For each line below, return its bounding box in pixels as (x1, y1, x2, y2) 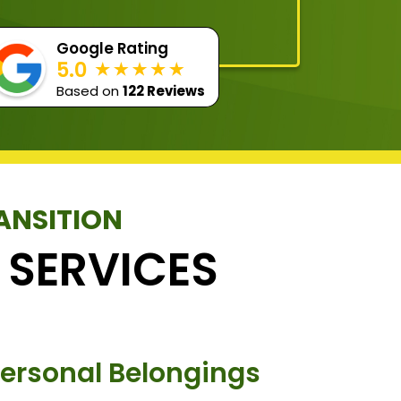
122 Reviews (123, 81, 206, 100)
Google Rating (56, 37, 169, 59)
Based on (56, 81, 124, 100)
